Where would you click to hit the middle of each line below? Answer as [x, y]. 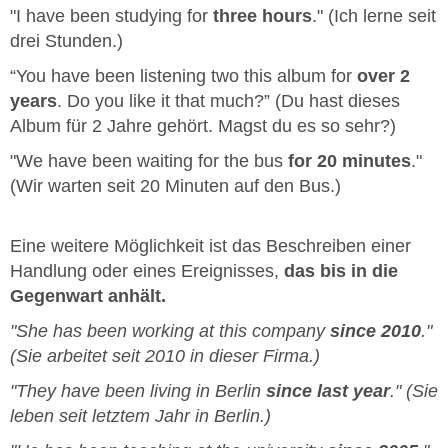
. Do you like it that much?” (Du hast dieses [228, 101]
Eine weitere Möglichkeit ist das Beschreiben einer [210, 246]
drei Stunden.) [66, 41]
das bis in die [341, 271]
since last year [328, 391]
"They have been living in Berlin [138, 391]
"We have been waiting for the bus [149, 161]
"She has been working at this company [170, 331]
